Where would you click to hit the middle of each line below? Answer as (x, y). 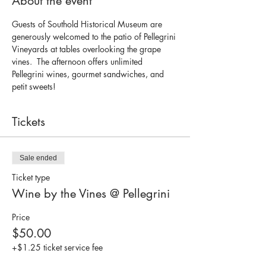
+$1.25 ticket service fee (57, 247)
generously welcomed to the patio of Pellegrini (95, 37)
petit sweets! (36, 86)
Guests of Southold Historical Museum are (88, 24)
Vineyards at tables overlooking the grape (88, 49)
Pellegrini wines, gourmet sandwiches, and (89, 74)
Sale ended (38, 158)
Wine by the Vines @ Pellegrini (91, 194)
